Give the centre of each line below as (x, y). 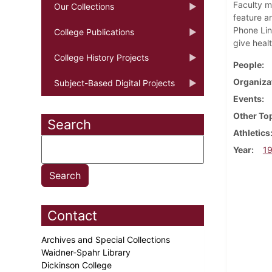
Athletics (251, 132)
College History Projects (101, 57)
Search (69, 124)
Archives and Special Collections (107, 239)
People (247, 64)
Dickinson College (78, 265)
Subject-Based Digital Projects (114, 83)
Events (247, 98)
